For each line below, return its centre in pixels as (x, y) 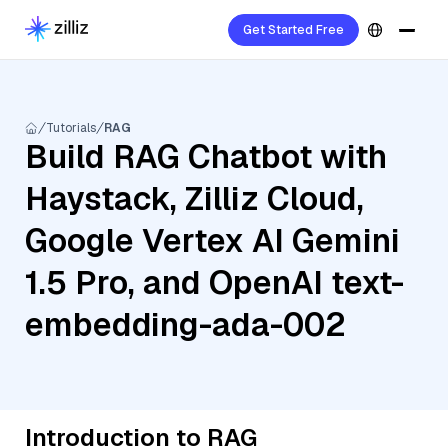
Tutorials (71, 128)
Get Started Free (293, 30)
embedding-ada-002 (185, 324)
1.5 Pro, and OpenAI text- (214, 282)
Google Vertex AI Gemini (212, 240)
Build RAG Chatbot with (206, 156)
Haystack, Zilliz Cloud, (194, 198)
